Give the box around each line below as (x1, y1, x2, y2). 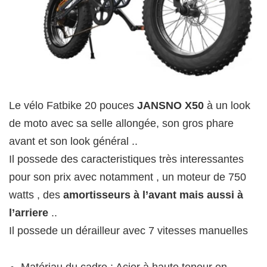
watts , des (9, 189, 63, 201)
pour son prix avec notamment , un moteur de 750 (9, 171, 246, 184)
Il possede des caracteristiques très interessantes (9, 153, 244, 166)
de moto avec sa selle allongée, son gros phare (9, 117, 234, 130)
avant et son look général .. (9, 135, 138, 148)
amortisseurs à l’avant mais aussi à (63, 189, 243, 201)
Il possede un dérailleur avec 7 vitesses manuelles (9, 225, 248, 237)
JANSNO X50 (134, 100, 204, 112)
